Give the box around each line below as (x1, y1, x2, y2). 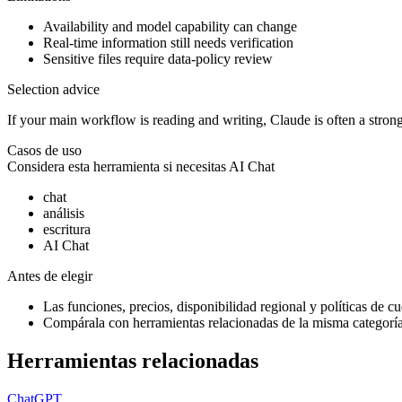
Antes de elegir (7, 268, 92, 284)
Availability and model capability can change (43, 19, 297, 35)
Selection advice (7, 82, 100, 98)
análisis (43, 205, 84, 222)
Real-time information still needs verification (43, 35, 293, 51)
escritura (43, 222, 91, 238)
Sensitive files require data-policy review (43, 51, 273, 67)
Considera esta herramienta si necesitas (7, 159, 226, 175)
